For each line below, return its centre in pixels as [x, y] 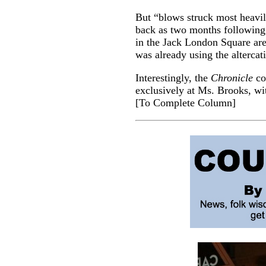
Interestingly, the [173, 78]
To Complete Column [186, 103]
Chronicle [232, 78]
